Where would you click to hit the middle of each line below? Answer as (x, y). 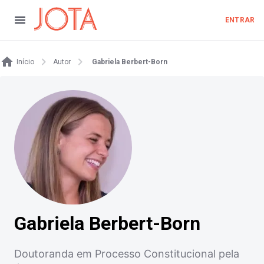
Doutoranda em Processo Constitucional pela (127, 254)
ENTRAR (240, 20)
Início (25, 62)
